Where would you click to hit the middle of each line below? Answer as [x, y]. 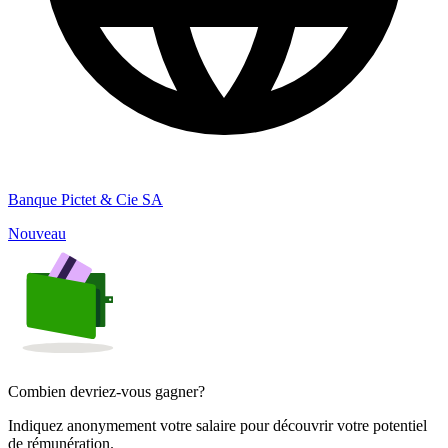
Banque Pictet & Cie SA [85, 199]
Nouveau [37, 233]
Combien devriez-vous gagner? [106, 391]
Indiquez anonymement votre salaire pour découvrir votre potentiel [217, 425]
